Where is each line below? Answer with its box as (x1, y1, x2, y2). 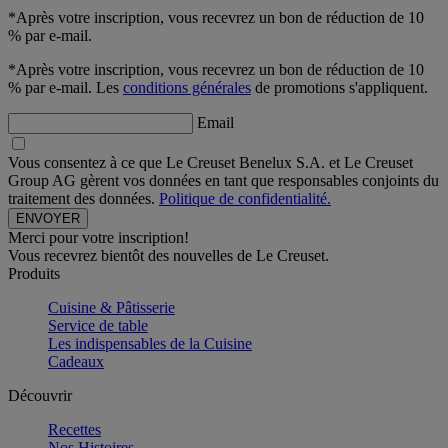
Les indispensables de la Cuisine (48, 334, 252, 352)
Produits (8, 264, 60, 282)
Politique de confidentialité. (159, 189, 331, 207)
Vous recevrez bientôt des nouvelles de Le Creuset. (8, 246, 329, 264)
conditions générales (123, 78, 251, 96)
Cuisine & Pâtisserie (48, 298, 175, 316)
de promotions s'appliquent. (251, 78, 428, 96)
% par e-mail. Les (8, 78, 123, 96)
